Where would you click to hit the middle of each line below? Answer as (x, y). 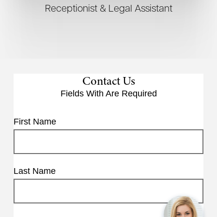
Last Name (35, 171)
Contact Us (108, 81)
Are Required (131, 93)
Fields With (83, 93)
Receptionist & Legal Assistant (108, 8)
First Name (35, 121)
